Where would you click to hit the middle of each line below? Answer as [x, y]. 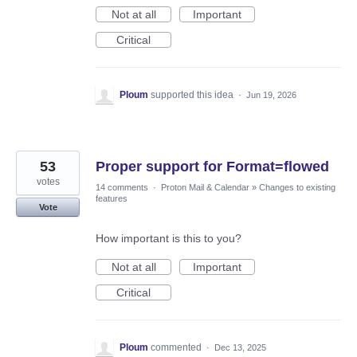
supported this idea [193, 95]
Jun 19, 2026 [271, 95]
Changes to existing [297, 188]
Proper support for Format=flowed [212, 167]
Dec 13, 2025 [240, 348]
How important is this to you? [169, 239]
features [112, 199]
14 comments [122, 188]
